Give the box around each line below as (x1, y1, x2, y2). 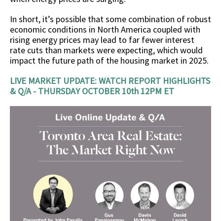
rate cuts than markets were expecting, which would (10, 44, 203, 56)
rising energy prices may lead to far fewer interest (10, 34, 194, 45)
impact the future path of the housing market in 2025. (10, 55, 211, 66)
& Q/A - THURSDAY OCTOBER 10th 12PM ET (10, 85, 174, 97)
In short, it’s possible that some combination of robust (10, 13, 211, 25)
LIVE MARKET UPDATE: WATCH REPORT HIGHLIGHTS (10, 75, 210, 86)
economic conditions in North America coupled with (10, 24, 200, 35)
